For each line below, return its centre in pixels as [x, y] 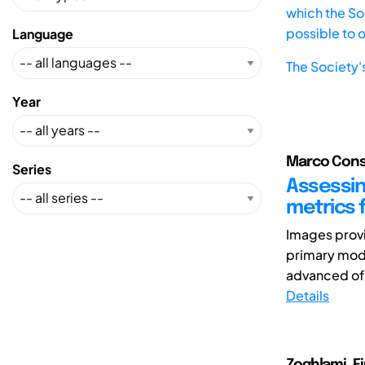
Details [308, 295]
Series [32, 169]
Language [43, 33]
